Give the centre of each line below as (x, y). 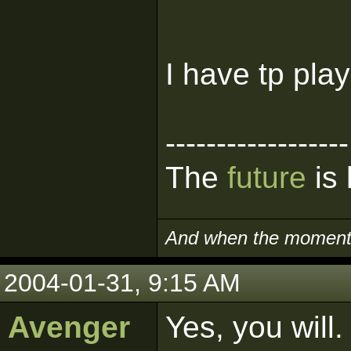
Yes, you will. (254, 327)
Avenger (69, 327)
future (267, 177)
